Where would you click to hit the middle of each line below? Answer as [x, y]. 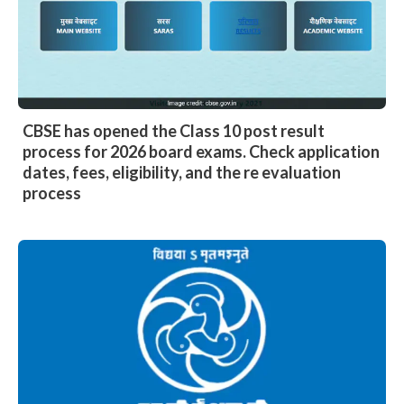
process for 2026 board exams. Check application [201, 151]
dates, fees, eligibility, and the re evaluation [182, 172]
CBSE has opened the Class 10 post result [174, 130]
